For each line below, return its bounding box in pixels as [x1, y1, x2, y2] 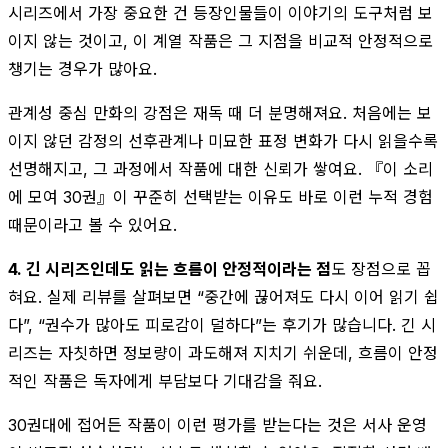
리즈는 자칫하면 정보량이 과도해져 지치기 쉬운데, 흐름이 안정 [8, 342, 438, 363]
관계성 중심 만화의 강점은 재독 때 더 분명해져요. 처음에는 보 [8, 102, 432, 123]
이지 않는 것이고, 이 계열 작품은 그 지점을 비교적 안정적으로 [8, 30, 433, 51]
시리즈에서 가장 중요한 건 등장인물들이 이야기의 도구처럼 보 [8, 2, 433, 23]
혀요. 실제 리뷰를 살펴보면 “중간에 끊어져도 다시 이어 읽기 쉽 [8, 286, 439, 307]
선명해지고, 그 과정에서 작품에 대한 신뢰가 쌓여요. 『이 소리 [8, 158, 433, 179]
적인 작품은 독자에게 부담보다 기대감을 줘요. [8, 370, 322, 391]
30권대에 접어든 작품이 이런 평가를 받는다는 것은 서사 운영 [8, 414, 427, 435]
